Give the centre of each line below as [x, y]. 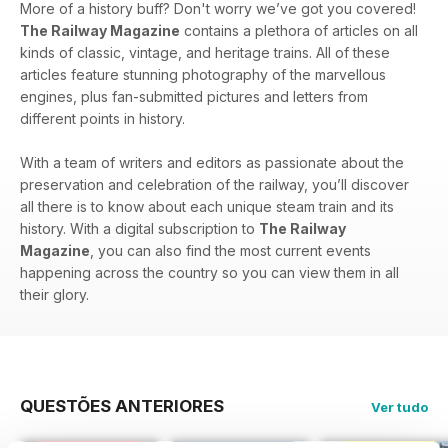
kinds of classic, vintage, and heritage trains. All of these [205, 52]
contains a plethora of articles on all [299, 30]
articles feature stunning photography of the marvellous [203, 74]
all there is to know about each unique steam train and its [207, 206]
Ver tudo [399, 406]
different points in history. [102, 118]
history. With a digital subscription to [139, 228]
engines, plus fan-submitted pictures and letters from [194, 96]
